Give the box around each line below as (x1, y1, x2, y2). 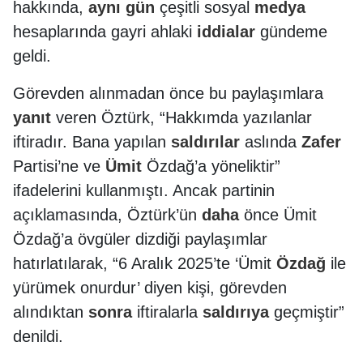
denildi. (13, 327, 63, 345)
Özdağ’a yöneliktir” (142, 157, 280, 175)
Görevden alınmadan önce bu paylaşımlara (13, 84, 323, 102)
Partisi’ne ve (13, 157, 105, 175)
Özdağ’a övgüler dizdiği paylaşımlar (13, 230, 267, 248)
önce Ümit (239, 206, 317, 224)
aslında (240, 133, 301, 151)
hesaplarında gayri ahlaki (13, 23, 197, 41)
